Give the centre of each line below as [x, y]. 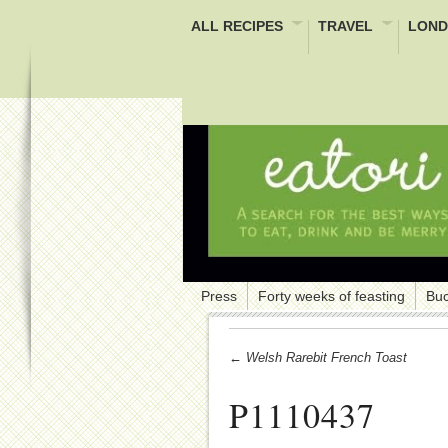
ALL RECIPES [237, 26]
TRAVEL [345, 26]
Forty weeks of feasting [331, 295]
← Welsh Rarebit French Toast [318, 357]
